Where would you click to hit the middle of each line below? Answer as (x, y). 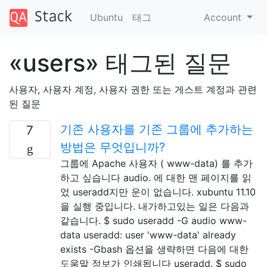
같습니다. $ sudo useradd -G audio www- (153, 220)
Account (224, 17)
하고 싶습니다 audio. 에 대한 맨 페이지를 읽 (156, 177)
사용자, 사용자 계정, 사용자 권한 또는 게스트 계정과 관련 (133, 89)
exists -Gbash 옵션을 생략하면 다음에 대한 (154, 249)
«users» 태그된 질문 (120, 63)
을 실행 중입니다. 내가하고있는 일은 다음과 (155, 206)
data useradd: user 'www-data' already (148, 235)
